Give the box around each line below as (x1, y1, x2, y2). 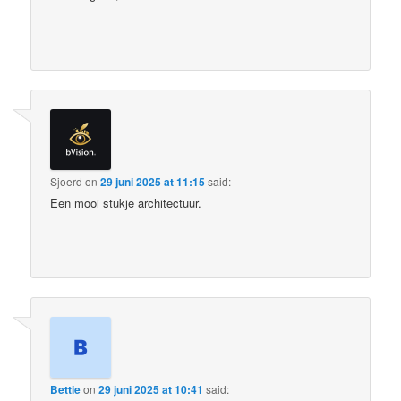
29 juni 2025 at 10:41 (98, 381, 204, 398)
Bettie (50, 381, 81, 398)
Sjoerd (50, 173, 83, 189)
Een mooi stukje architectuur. (50, 193, 202, 211)
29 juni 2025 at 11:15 (100, 173, 206, 190)
